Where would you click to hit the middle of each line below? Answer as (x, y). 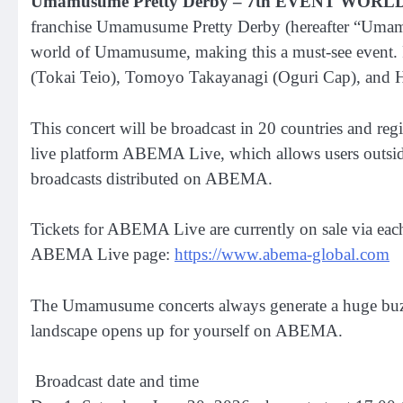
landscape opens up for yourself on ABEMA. (187, 330)
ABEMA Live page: (103, 255)
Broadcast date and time (115, 381)
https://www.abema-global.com (282, 255)
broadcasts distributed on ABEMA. (152, 178)
